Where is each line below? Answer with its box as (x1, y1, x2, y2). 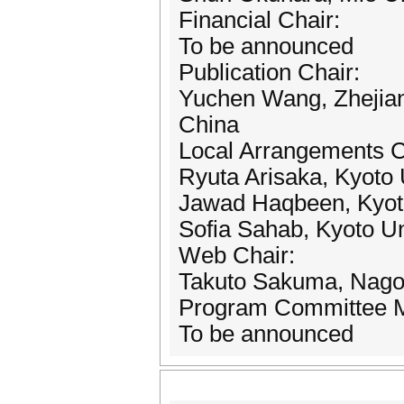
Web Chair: (179, 243, 295, 268)
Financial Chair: (179, 7, 340, 32)
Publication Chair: (179, 60, 360, 85)
